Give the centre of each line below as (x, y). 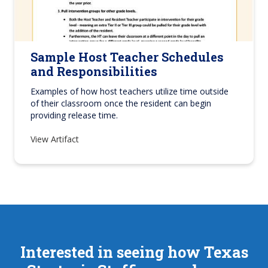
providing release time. (74, 115)
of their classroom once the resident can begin (121, 103)
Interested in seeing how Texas (134, 252)
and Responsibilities (94, 71)
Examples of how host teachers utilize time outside (130, 92)
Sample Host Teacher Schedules (127, 57)
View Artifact (56, 139)
